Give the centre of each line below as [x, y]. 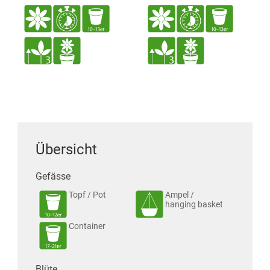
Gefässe [53, 177]
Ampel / [179, 195]
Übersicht [66, 150]
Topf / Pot [87, 195]
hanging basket [194, 205]
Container [87, 226]
